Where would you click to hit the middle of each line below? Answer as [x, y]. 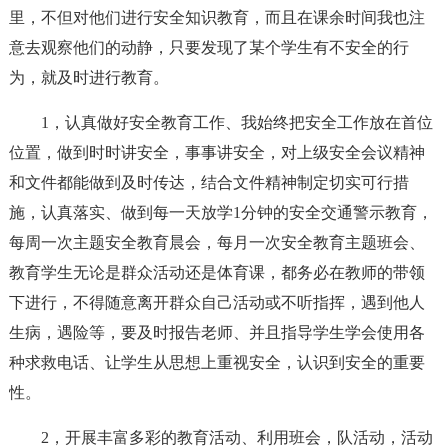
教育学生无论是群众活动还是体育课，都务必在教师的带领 [216, 272]
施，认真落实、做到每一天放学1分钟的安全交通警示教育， [220, 212]
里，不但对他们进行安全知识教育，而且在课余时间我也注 [216, 17]
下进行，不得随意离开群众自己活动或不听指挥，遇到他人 [216, 302]
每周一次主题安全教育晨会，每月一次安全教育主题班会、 [216, 242]
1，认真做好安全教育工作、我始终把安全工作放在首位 [236, 122]
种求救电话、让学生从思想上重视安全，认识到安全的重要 [216, 362]
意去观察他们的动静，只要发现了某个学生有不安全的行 [208, 47]
